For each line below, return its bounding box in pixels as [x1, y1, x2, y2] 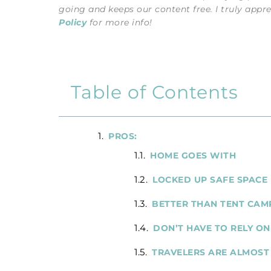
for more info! [87, 17, 152, 28]
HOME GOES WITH [150, 149, 236, 161]
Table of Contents [71, 81, 238, 104]
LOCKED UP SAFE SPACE [152, 174, 267, 185]
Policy [59, 17, 87, 28]
